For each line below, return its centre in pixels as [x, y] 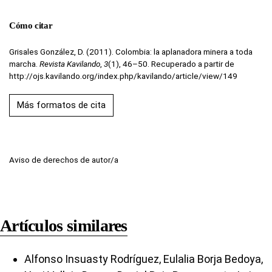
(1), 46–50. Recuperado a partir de [171, 64]
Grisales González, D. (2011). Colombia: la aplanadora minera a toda [131, 52]
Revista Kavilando [70, 64]
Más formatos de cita [61, 105]
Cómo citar [31, 25]
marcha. [24, 64]
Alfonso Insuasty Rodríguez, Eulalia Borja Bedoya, [144, 259]
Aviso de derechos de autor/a [64, 160]
